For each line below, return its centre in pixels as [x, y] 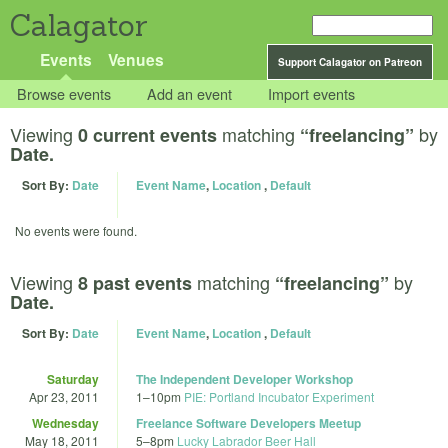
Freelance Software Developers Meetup [248, 422]
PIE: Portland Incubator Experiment [279, 396]
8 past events [135, 282]
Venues [135, 59]
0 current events [147, 135]
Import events [312, 94]
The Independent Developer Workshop [244, 378]
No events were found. [76, 231]
